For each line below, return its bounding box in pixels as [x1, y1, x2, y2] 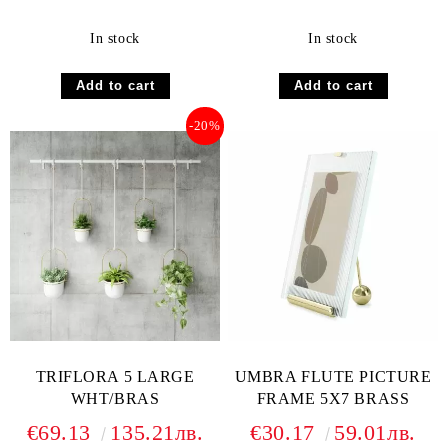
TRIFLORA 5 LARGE [35, 368, 195, 385]
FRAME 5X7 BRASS [256, 390, 410, 407]
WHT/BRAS [70, 390, 160, 407]
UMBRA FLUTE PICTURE [234, 368, 432, 385]
